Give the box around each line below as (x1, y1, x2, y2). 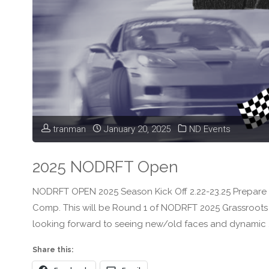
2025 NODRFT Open (32, 157, 178, 176)
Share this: (32, 245, 73, 254)
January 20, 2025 (104, 124, 171, 135)
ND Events (189, 124, 231, 135)
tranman (52, 124, 86, 135)
